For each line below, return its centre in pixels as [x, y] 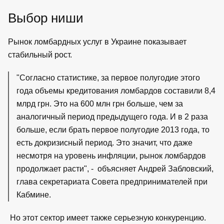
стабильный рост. [40, 54]
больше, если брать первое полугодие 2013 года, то [113, 129]
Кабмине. [34, 194]
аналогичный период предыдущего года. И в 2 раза [112, 116]
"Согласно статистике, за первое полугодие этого [108, 77]
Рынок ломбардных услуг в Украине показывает [97, 41]
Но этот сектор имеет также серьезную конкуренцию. [107, 217]
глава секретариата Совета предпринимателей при [112, 181]
